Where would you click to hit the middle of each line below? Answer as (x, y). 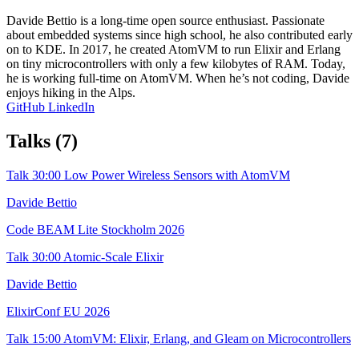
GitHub (27, 107)
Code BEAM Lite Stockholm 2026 (95, 229)
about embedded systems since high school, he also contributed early (179, 34)
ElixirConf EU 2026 (58, 311)
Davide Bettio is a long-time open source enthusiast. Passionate (165, 20)
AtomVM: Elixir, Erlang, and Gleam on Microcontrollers (207, 338)
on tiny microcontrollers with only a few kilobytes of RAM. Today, (176, 63)
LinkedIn (71, 107)
